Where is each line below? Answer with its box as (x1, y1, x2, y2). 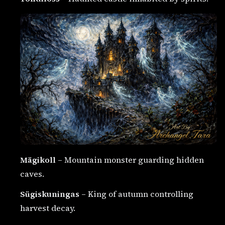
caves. (20, 168, 44, 179)
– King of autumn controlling (79, 188, 193, 199)
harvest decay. (20, 202, 75, 213)
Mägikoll (20, 154, 56, 165)
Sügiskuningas (20, 188, 79, 199)
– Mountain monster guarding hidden (56, 154, 204, 165)
